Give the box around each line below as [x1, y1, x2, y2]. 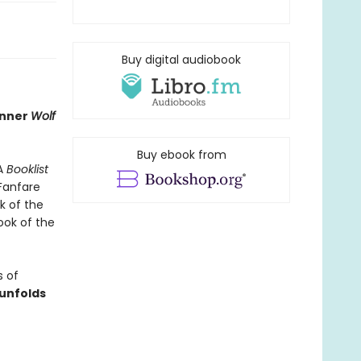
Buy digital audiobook [122, 52, 241, 68]
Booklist [6, 161, 48, 177]
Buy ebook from [136, 147, 226, 164]
